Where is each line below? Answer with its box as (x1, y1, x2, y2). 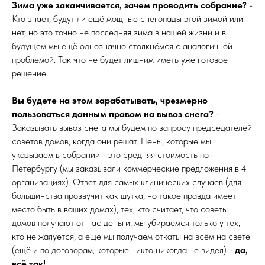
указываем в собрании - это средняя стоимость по (12, 149, 209, 161)
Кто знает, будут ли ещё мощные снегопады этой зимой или (12, 13, 243, 25)
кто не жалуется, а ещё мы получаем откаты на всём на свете (12, 231, 250, 243)
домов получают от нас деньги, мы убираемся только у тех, (12, 217, 240, 229)
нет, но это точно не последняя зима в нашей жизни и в (12, 27, 226, 38)
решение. (12, 67, 48, 79)
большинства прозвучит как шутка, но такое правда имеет (12, 190, 236, 202)
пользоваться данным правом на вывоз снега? (12, 108, 214, 120)
